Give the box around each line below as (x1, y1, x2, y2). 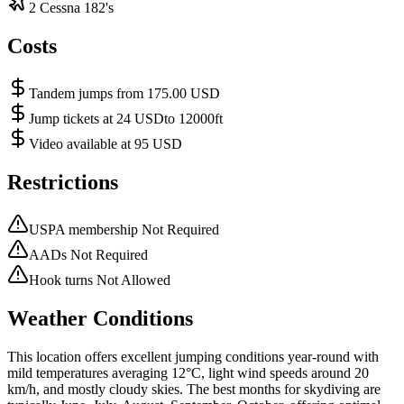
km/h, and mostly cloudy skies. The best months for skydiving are (7, 381, 381, 397)
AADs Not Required (29, 246, 148, 262)
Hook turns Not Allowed (29, 271, 170, 288)
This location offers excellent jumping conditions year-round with (7, 348, 379, 364)
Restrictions (7, 170, 118, 194)
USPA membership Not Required (29, 221, 219, 237)
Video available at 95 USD (29, 136, 182, 152)
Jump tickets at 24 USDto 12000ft (29, 111, 223, 127)
